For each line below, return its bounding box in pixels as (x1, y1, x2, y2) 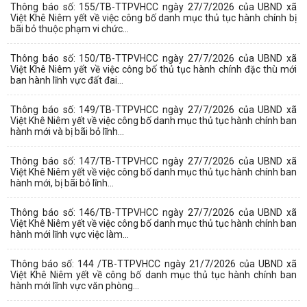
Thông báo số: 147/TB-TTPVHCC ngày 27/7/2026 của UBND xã (10, 155, 297, 167)
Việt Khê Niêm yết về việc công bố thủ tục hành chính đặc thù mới (10, 63, 297, 75)
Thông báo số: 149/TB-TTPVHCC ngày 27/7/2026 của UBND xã (10, 103, 297, 115)
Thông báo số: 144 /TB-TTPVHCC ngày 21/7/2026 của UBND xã (10, 258, 297, 269)
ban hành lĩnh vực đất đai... (10, 74, 123, 86)
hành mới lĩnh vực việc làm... (10, 228, 129, 240)
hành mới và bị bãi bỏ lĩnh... (10, 125, 124, 137)
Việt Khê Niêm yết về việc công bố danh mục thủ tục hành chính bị (10, 12, 297, 23)
